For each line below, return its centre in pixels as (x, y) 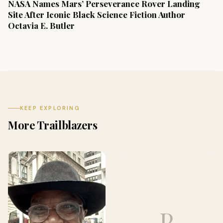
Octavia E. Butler (41, 26)
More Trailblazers (53, 125)
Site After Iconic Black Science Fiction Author (97, 15)
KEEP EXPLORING (50, 108)
